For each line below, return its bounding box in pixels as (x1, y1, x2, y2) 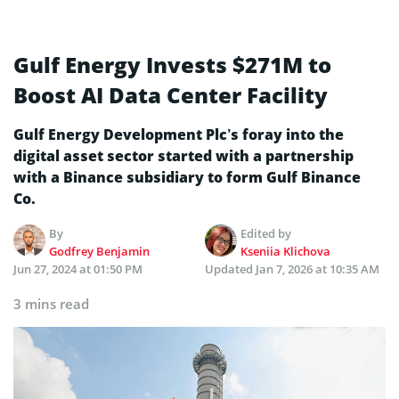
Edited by (240, 225, 292, 242)
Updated (205, 261, 256, 278)
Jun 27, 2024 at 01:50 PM (13, 261, 142, 278)
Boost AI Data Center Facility (13, 80, 328, 110)
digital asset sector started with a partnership (13, 146, 354, 167)
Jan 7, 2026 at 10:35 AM (256, 261, 379, 278)
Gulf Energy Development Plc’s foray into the (13, 125, 344, 145)
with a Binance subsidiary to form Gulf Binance (13, 167, 361, 188)
